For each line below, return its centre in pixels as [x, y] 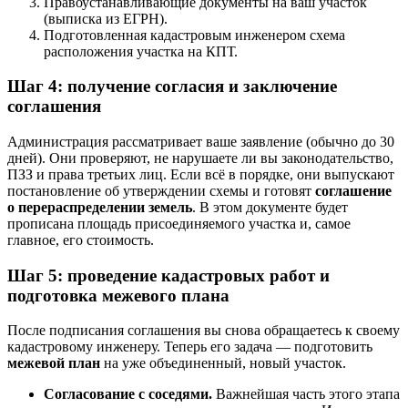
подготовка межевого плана [118, 295]
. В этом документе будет [270, 207]
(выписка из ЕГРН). [106, 18]
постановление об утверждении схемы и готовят [161, 191]
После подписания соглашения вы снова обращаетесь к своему [204, 331]
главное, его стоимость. [81, 240]
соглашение [353, 191]
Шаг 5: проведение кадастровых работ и [168, 275]
